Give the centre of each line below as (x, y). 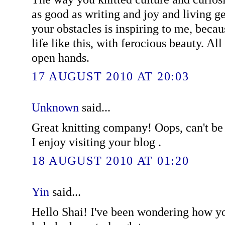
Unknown (55, 107)
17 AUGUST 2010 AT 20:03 (110, 76)
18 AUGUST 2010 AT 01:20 (110, 160)
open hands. (60, 58)
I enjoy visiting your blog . (96, 142)
